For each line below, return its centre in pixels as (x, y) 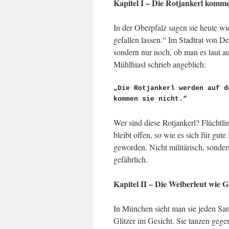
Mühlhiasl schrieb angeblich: (160, 64)
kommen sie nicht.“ (150, 99)
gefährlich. (131, 159)
